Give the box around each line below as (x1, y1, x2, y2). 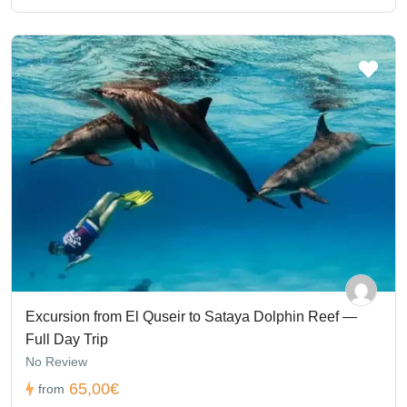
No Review (25, 353, 87, 369)
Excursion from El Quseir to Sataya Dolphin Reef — (25, 308, 357, 324)
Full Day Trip (25, 331, 108, 347)
